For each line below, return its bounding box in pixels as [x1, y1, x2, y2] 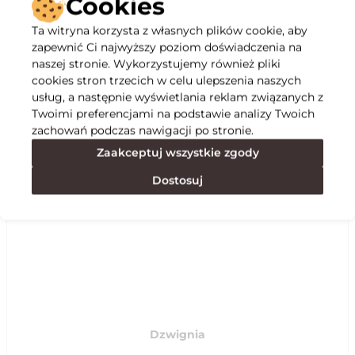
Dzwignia [150, 327, 205, 342]
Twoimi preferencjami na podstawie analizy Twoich [32, 106, 315, 120]
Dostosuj [152, 173, 203, 187]
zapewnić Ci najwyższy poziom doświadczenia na [32, 40, 302, 54]
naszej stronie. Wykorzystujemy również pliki [32, 56, 281, 71]
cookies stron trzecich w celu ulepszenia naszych [32, 73, 301, 87]
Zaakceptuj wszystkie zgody [96, 145, 259, 159]
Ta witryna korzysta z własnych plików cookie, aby [32, 23, 307, 37]
